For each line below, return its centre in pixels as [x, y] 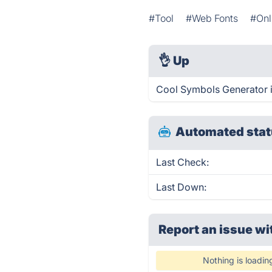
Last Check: [183, 162]
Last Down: [182, 187]
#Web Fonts [212, 18]
